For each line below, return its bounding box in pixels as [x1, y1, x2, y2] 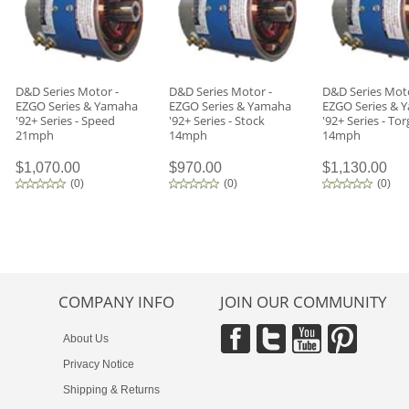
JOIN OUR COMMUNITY [220, 291, 387, 312]
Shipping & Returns [63, 383, 160, 396]
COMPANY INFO [58, 291, 174, 312]
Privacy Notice [63, 358, 134, 371]
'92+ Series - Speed [16, 112, 115, 129]
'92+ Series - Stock [169, 112, 265, 129]
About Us [63, 332, 109, 345]
